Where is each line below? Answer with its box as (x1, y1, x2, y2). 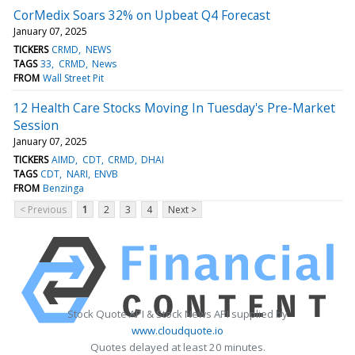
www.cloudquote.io (132, 323, 223, 338)
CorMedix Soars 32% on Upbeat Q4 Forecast (13, 6, 270, 24)
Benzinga (43, 181, 85, 195)
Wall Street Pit (43, 71, 105, 85)
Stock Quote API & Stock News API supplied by (67, 306, 288, 321)
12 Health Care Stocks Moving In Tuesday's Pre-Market (13, 98, 335, 116)
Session (13, 116, 59, 134)
